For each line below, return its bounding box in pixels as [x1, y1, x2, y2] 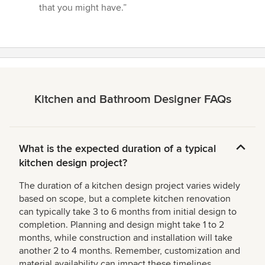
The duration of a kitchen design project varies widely [19, 179, 240, 192]
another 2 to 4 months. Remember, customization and [19, 244, 240, 257]
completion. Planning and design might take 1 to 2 [19, 218, 224, 231]
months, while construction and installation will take [19, 231, 232, 244]
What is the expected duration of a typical [19, 141, 216, 155]
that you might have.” [39, 1, 127, 14]
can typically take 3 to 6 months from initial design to [19, 205, 237, 218]
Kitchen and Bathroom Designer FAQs [34, 92, 231, 106]
